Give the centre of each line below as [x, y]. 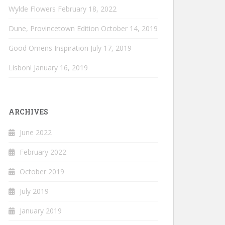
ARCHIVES [28, 112]
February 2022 [43, 152]
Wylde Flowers [32, 9]
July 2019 [34, 191]
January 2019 [41, 211]
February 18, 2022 [87, 9]
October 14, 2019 [129, 28]
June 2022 [36, 132]
